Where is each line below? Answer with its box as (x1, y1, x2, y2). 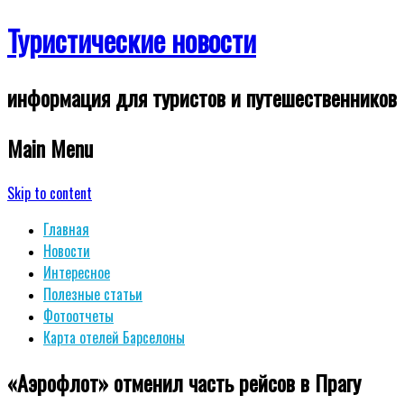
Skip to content (7, 181, 92, 204)
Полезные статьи (43, 282, 142, 305)
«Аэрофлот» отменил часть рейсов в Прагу (7, 365, 361, 399)
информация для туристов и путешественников (7, 80, 397, 114)
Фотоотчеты (43, 304, 114, 326)
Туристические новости (7, 19, 256, 62)
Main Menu (7, 131, 93, 164)
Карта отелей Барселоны (43, 326, 185, 348)
